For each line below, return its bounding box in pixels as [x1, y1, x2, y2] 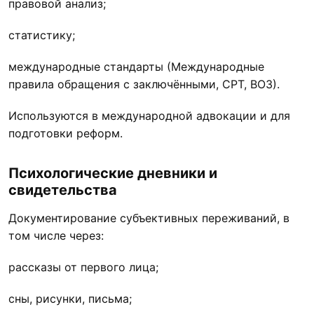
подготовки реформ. [8, 125, 123, 140]
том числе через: [8, 228, 104, 243]
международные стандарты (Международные [8, 59, 264, 74]
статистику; [8, 27, 75, 42]
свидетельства [8, 181, 117, 198]
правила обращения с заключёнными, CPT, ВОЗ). [8, 76, 280, 91]
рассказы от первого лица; [8, 259, 158, 274]
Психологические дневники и [8, 164, 217, 182]
